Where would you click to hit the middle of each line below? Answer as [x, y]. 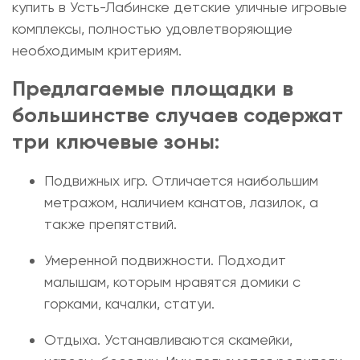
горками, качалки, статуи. [129, 303]
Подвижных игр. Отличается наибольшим [181, 180]
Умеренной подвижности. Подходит [165, 260]
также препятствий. [110, 224]
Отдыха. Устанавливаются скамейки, [168, 340]
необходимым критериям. [97, 50]
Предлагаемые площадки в [153, 88]
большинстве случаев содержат [178, 115]
